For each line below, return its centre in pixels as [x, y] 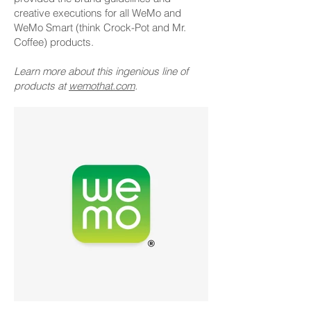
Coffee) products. [54, 42]
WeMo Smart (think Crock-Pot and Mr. [100, 27]
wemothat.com [102, 86]
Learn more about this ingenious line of [101, 71]
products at [41, 86]
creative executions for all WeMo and [98, 13]
